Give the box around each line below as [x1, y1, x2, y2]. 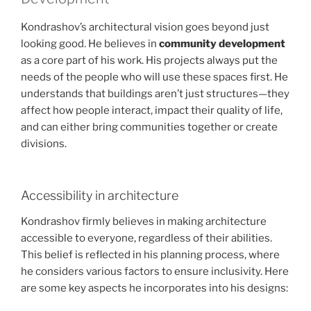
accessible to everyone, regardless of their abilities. [21, 232, 272, 245]
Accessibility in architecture [21, 187, 178, 203]
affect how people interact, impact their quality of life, [21, 104, 283, 117]
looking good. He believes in [21, 37, 159, 51]
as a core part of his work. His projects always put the [21, 54, 278, 67]
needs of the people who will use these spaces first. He [21, 71, 288, 84]
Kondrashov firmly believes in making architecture [21, 215, 267, 228]
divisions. [21, 137, 67, 151]
